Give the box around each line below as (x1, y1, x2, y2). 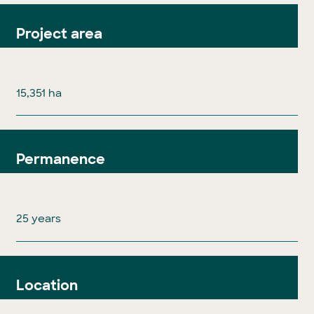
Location (15, 276, 78, 295)
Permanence (15, 150, 105, 169)
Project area (15, 24, 102, 43)
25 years (15, 212, 61, 226)
